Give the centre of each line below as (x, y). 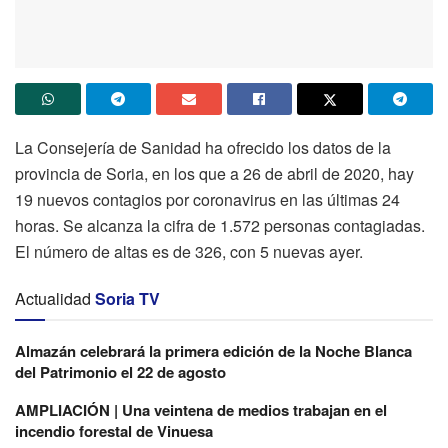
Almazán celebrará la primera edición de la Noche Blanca (213, 351)
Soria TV (127, 299)
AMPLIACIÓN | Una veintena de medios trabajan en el (201, 410)
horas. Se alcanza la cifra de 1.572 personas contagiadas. (220, 226)
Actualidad (53, 299)
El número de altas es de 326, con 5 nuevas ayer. (189, 252)
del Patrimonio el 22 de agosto (120, 372)
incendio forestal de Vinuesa (114, 431)
